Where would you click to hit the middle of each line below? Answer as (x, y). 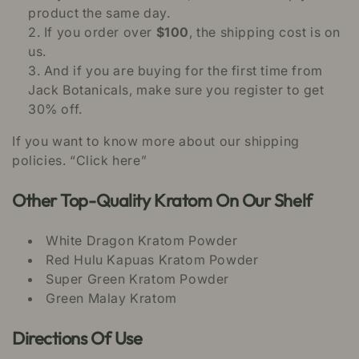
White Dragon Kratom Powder (142, 241)
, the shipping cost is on (265, 32)
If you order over (100, 32)
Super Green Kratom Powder (137, 279)
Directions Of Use (77, 339)
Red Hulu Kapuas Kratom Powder (152, 260)
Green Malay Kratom (111, 298)
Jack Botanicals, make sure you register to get (176, 89)
